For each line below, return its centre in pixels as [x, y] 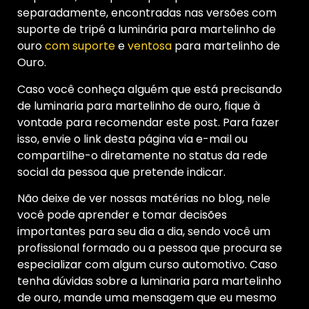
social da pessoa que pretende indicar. [121, 172]
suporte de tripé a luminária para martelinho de [147, 30]
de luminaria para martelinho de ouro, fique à [139, 106]
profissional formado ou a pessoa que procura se [150, 248]
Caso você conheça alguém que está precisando [150, 89]
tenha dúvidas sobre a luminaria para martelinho [149, 281]
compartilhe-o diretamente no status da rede [142, 155]
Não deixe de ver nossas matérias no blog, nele [144, 198]
